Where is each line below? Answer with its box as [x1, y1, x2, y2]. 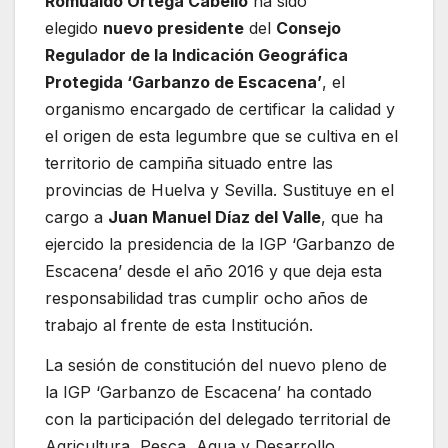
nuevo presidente [103, 17, 244, 38]
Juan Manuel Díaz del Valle [108, 206, 321, 227]
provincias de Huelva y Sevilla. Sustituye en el [45, 179, 394, 200]
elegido [45, 17, 103, 38]
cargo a [45, 206, 108, 227]
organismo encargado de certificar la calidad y [45, 98, 395, 119]
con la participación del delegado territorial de [45, 408, 391, 429]
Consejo [276, 17, 341, 38]
